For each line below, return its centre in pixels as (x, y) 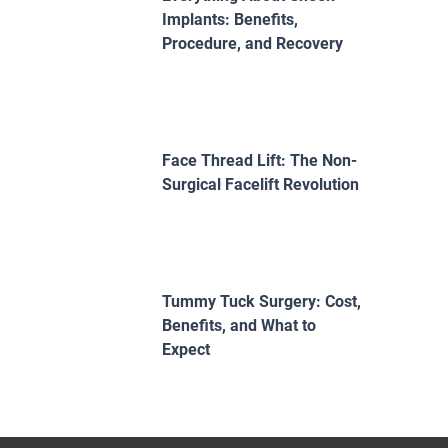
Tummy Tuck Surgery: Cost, (261, 301)
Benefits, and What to (239, 325)
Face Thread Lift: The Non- (259, 160)
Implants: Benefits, (230, 19)
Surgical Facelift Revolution (260, 184)
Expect (186, 349)
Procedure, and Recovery (252, 43)
